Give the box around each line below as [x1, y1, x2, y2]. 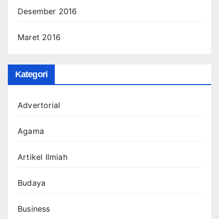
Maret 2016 [18, 32, 61, 42]
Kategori [15, 69, 47, 79]
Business [18, 203, 50, 214]
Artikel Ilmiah [18, 152, 67, 162]
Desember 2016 [18, 6, 77, 16]
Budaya [18, 177, 46, 188]
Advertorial [18, 100, 61, 110]
